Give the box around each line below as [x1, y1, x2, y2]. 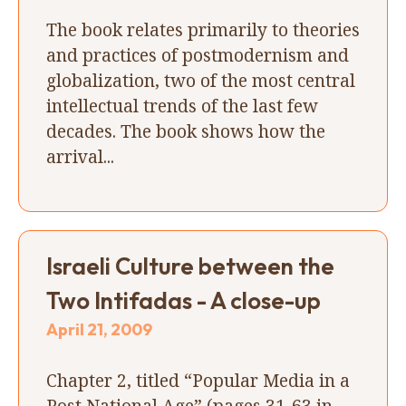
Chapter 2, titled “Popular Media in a [46, 367, 350, 392]
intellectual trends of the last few [46, 92, 318, 118]
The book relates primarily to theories [46, 16, 360, 42]
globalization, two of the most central [46, 67, 355, 92]
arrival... [46, 143, 114, 169]
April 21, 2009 [46, 318, 152, 340]
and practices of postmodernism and [46, 42, 349, 67]
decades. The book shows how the [46, 118, 325, 143]
